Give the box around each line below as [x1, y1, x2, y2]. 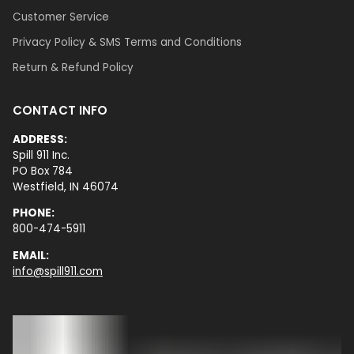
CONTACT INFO [13, 101, 108, 119]
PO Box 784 [13, 163, 73, 179]
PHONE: [13, 205, 55, 221]
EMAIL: [13, 247, 49, 263]
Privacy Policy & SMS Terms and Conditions [13, 34, 242, 50]
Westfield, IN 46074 [13, 179, 119, 194]
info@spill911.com [13, 263, 103, 279]
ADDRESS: [13, 131, 67, 147]
